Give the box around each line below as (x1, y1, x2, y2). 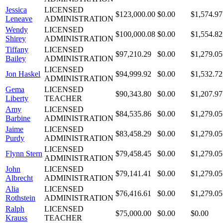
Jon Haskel (5, 70, 40, 79)
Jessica (5, 5, 27, 14)
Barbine (5, 114, 30, 123)
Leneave (5, 14, 32, 23)
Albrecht (5, 174, 33, 183)
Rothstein (5, 194, 35, 203)
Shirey (5, 34, 26, 43)
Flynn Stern (5, 149, 42, 158)
